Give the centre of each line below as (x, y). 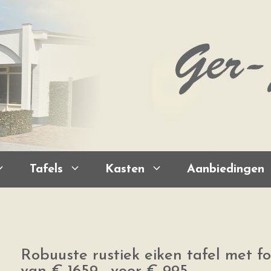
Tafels (46, 169)
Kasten (125, 169)
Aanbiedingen (226, 169)
